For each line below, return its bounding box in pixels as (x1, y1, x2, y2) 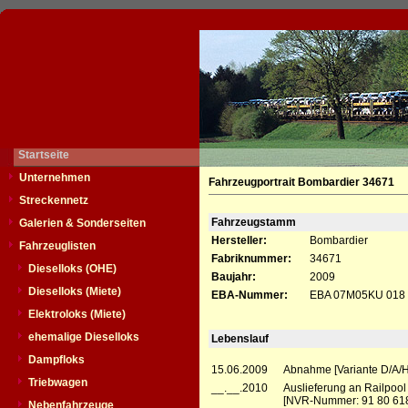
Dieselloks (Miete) (28, 285, 121, 298)
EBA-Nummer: (211, 289, 288, 301)
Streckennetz (19, 194, 88, 207)
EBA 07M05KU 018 (310, 289, 405, 301)
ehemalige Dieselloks (28, 331, 139, 343)
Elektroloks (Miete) (28, 308, 126, 321)
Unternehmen (19, 171, 90, 184)
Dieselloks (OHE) (28, 262, 117, 275)
